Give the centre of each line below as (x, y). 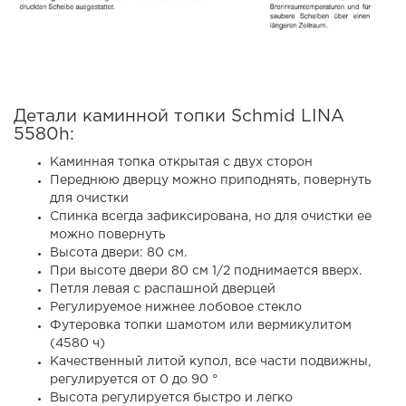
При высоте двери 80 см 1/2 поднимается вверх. (206, 271)
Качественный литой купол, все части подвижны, (210, 361)
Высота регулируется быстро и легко (171, 397)
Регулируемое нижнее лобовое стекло (176, 307)
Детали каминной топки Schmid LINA (179, 116)
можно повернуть (108, 234)
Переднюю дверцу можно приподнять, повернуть (211, 180)
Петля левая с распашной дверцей (163, 289)
